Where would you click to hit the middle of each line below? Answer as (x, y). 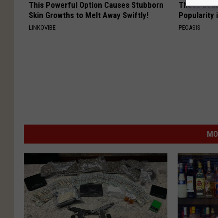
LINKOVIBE (42, 27)
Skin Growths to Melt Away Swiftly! (89, 15)
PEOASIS (190, 27)
